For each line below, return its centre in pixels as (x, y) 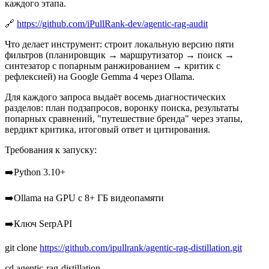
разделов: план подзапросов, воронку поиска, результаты (122, 108)
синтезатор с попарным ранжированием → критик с (113, 66)
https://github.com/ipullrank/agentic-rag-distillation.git (141, 248)
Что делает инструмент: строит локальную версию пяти (119, 44)
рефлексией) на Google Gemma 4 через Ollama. (100, 77)
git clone (22, 248)
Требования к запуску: (51, 150)
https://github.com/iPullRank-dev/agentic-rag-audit (112, 24)
